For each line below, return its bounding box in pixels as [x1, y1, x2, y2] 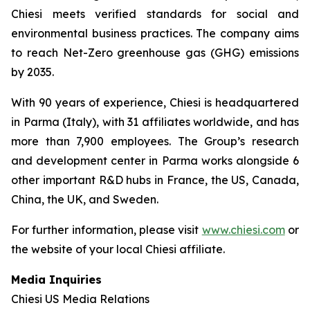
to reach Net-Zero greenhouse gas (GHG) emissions [11, 45, 299, 60]
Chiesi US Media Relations [11, 291, 149, 306]
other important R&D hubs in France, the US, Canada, [11, 172, 299, 187]
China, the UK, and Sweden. [11, 192, 161, 206]
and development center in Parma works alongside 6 [11, 153, 299, 167]
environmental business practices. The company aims [11, 26, 299, 40]
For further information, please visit [11, 222, 202, 237]
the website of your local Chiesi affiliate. [11, 241, 225, 256]
